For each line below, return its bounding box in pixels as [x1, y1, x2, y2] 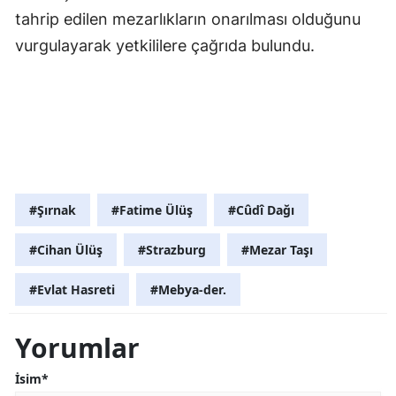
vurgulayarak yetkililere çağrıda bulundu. [15, 35, 315, 55]
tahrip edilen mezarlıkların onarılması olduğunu [15, 9, 361, 28]
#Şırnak [29, 201, 76, 218]
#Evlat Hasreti [29, 280, 115, 298]
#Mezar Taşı [241, 240, 313, 258]
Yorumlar [15, 329, 140, 366]
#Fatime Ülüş [111, 201, 193, 218]
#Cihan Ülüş [29, 240, 103, 258]
